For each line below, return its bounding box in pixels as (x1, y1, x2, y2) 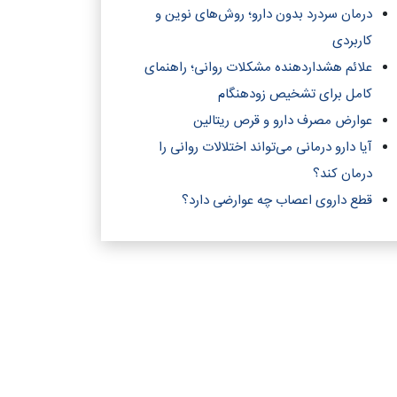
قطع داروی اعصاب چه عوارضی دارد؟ (182, 190, 372, 212)
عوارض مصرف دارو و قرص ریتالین (193, 110, 372, 132)
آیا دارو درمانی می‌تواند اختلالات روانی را (159, 136, 372, 159)
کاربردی (332, 30, 372, 52)
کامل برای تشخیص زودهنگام (218, 83, 372, 105)
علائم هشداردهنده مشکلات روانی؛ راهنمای (144, 57, 372, 79)
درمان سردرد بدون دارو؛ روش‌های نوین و (155, 4, 372, 26)
